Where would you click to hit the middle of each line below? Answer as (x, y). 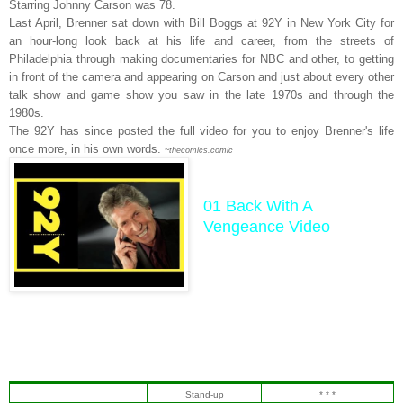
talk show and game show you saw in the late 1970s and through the (201, 94)
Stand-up (204, 394)
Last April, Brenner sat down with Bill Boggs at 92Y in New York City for (201, 22)
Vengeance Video (266, 226)
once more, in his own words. (87, 148)
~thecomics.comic (199, 150)
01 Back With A (257, 206)
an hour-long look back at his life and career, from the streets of (201, 40)
